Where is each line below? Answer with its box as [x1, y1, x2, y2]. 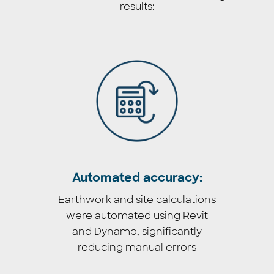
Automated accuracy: [72, 172, 202, 185]
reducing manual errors [78, 240, 196, 254]
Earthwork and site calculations [58, 193, 216, 206]
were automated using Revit [66, 209, 208, 222]
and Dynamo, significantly [72, 224, 202, 238]
